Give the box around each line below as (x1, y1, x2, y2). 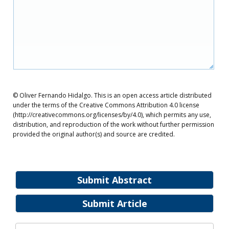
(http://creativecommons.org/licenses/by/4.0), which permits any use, (13, 110, 211, 119)
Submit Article (82, 197, 147, 210)
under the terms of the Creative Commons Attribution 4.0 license (13, 101, 199, 109)
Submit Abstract (77, 174, 152, 186)
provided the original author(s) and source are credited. (13, 130, 175, 139)
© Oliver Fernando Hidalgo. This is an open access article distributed (13, 91, 212, 100)
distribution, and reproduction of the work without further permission (13, 120, 214, 129)
